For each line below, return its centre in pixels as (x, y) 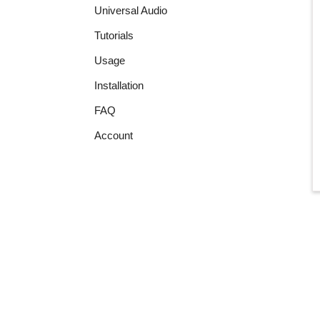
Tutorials (114, 35)
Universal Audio (131, 10)
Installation (119, 85)
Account (114, 135)
